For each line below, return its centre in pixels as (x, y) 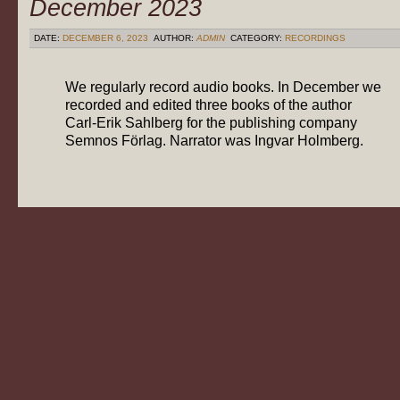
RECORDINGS (315, 37)
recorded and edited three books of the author (208, 104)
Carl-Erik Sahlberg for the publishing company (211, 122)
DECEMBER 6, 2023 (105, 37)
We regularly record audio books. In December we (223, 87)
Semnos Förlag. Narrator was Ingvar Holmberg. (214, 140)
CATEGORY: (256, 37)
